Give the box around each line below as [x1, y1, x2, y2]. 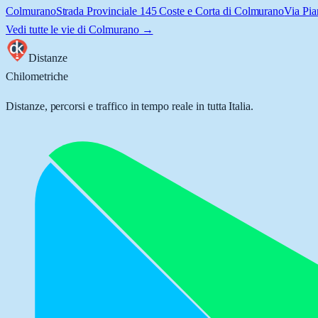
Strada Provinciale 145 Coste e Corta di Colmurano [55, 5, 285, 17]
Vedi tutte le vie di [6, 23, 89, 35]
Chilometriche [6, 70, 69, 82]
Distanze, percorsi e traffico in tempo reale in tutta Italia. [6, 100, 254, 112]
